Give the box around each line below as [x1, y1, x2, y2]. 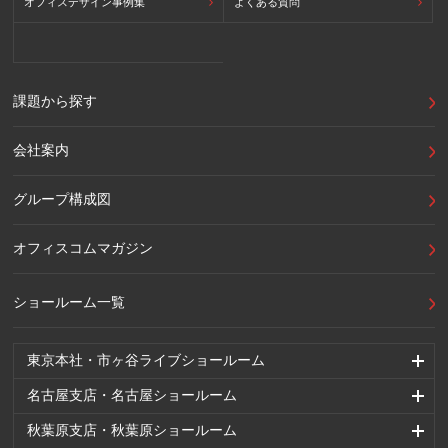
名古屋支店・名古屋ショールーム [27, 386, 237, 403]
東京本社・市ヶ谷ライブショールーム [27, 351, 265, 368]
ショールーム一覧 [13, 293, 126, 310]
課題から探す [13, 92, 98, 109]
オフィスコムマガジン [13, 239, 154, 256]
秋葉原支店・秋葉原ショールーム [27, 421, 237, 438]
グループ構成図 [13, 190, 112, 207]
